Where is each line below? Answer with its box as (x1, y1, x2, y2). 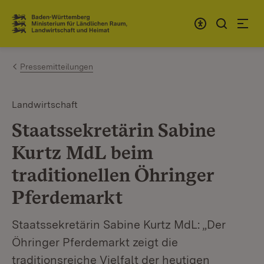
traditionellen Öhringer (12, 163, 214, 186)
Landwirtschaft (12, 99, 78, 110)
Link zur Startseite (12, 22, 98, 35)
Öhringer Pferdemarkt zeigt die (12, 235, 178, 249)
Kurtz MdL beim (12, 141, 153, 164)
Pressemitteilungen (20, 62, 93, 71)
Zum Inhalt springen (29, 12, 126, 25)
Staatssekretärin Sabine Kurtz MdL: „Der (12, 217, 226, 232)
